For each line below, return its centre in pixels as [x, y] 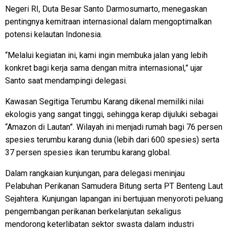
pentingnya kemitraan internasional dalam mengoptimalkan [108, 21]
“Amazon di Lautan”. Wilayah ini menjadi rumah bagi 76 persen [114, 127]
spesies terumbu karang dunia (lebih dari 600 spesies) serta [112, 139]
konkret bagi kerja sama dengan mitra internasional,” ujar [104, 68]
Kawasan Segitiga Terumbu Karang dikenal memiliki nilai [104, 101]
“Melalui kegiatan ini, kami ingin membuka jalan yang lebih [106, 55]
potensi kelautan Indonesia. [54, 34]
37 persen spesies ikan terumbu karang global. [88, 152]
